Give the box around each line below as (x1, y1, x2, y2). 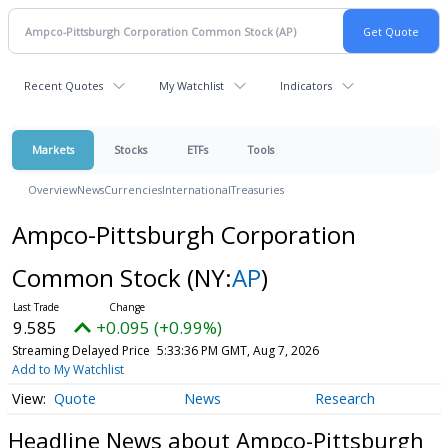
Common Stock (11, 261, 187, 294)
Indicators (280, 78, 332, 93)
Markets (32, 142, 74, 157)
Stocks (114, 142, 147, 157)
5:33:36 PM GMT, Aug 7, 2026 (156, 342, 319, 359)
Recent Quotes (24, 78, 103, 93)
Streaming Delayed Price (11, 342, 150, 359)
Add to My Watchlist (11, 361, 124, 378)
